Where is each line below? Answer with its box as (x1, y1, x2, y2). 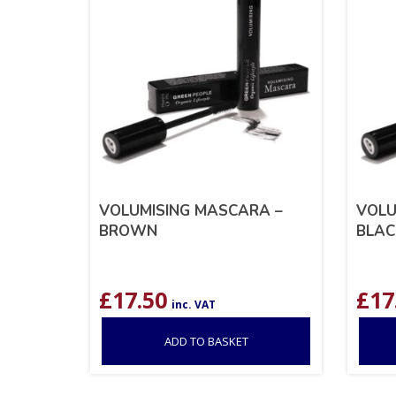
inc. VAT (171, 296, 216, 312)
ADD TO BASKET (164, 332, 248, 349)
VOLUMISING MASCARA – (99, 200, 283, 221)
